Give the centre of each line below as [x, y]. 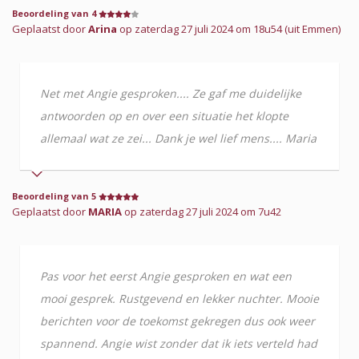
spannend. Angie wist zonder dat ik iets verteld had [179, 343]
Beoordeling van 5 [55, 196]
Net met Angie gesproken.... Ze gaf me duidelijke [171, 93]
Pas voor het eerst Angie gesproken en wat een [166, 276]
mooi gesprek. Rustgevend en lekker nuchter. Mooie [179, 298]
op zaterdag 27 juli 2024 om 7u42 [202, 211]
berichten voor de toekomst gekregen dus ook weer [177, 321]
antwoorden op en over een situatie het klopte [164, 115]
